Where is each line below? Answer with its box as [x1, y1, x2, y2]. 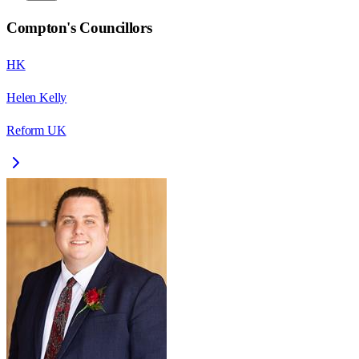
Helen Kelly [6, 91, 67, 105]
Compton [6, 19, 67, 37]
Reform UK [6, 123, 67, 138]
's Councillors [67, 19, 152, 37]
